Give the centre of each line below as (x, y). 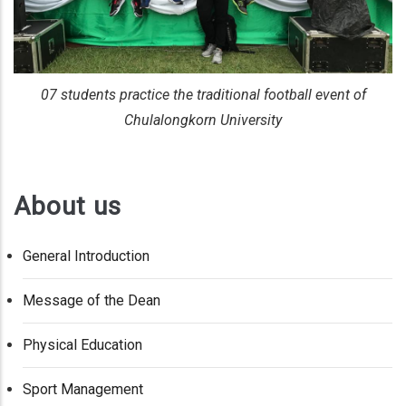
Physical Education (82, 345)
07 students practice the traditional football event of (203, 95)
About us (68, 206)
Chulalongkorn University (203, 121)
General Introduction (86, 256)
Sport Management (83, 390)
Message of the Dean (92, 301)
